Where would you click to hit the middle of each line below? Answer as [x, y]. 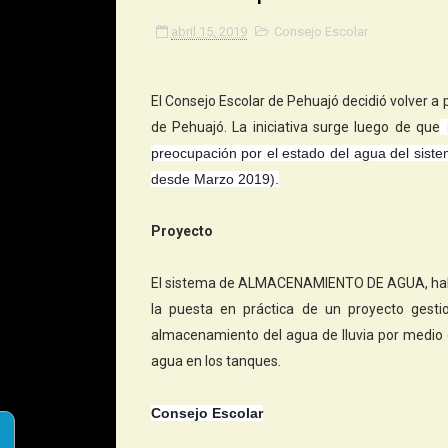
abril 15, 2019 [208, 31]
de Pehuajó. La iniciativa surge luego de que [295, 127]
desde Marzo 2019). [214, 179]
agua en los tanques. [215, 361]
